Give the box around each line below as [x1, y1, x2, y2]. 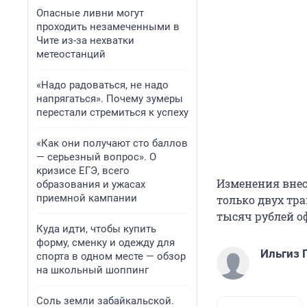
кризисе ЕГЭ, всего [36, 164, 130, 177]
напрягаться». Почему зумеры [36, 93, 183, 105]
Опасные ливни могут [36, 7, 144, 19]
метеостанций [36, 48, 106, 60]
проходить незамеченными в [36, 21, 180, 33]
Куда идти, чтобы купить [36, 223, 156, 235]
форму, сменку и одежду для [36, 236, 175, 249]
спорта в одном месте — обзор [36, 250, 186, 262]
